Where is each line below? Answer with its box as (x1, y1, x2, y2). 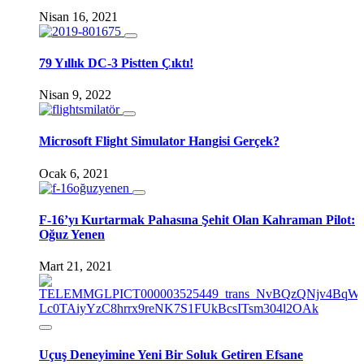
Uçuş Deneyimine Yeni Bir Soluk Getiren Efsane (39, 348, 303, 362)
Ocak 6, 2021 (39, 166, 109, 180)
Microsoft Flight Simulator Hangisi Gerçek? (39, 134, 279, 149)
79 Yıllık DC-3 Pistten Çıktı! (39, 55, 193, 70)
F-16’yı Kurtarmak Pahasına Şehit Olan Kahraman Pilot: (39, 212, 355, 227)
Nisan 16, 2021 (39, 9, 118, 24)
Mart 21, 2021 (39, 259, 112, 274)
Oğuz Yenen (39, 227, 105, 241)
